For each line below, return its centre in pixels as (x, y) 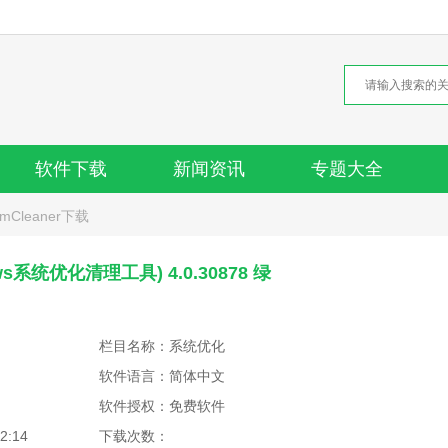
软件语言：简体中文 (162, 376)
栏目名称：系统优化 (162, 346)
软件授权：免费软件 (162, 406)
